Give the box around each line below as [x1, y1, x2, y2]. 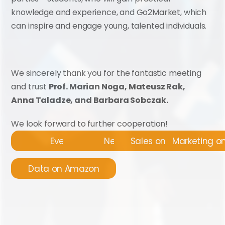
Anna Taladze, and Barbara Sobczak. [11, 94, 168, 106]
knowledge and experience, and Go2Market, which [11, 7, 207, 18]
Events [50, 135, 77, 147]
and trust [11, 81, 49, 92]
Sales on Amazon [130, 135, 203, 147]
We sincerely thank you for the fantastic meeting [11, 67, 201, 79]
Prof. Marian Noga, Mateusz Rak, [48, 81, 185, 92]
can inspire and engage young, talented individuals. [11, 20, 207, 32]
